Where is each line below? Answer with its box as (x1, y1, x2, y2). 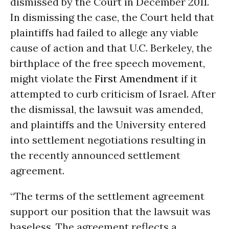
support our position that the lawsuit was (10, 205, 211, 218)
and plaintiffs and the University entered (10, 118, 206, 131)
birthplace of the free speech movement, (10, 57, 205, 70)
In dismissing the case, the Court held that (10, 11, 214, 24)
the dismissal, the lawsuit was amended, (10, 103, 203, 116)
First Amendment (95, 72, 178, 85)
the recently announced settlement (10, 149, 180, 162)
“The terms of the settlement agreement (10, 190, 204, 202)
